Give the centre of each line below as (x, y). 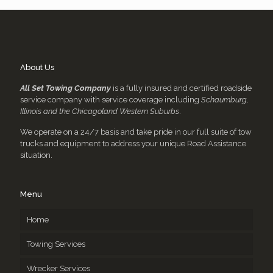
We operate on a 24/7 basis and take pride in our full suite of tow (136, 132)
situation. (36, 155)
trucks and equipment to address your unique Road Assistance (133, 144)
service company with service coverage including (110, 100)
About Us (37, 67)
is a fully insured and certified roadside (181, 88)
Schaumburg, (224, 100)
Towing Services (56, 244)
